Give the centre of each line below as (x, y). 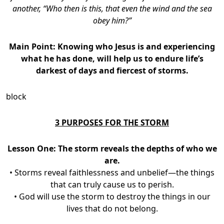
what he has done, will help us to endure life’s (112, 58)
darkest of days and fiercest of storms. (112, 70)
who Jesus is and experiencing (155, 46)
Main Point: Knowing (51, 46)
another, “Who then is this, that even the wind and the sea (112, 8)
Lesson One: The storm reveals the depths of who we (112, 148)
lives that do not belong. (112, 208)
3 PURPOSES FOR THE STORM (112, 122)
